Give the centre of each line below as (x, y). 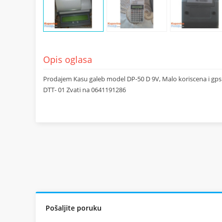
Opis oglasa (68, 60)
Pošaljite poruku (74, 208)
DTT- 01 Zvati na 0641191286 (84, 90)
